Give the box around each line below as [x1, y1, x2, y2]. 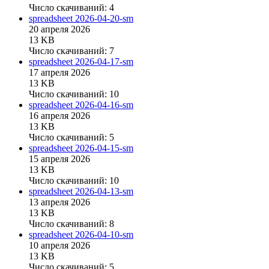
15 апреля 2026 [29, 154, 90, 165]
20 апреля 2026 [29, 24, 90, 35]
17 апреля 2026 [29, 67, 90, 78]
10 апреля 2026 [29, 240, 90, 251]
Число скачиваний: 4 [29, 2, 114, 13]
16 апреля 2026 [29, 110, 90, 121]
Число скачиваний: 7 [29, 46, 114, 56]
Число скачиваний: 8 [29, 219, 114, 229]
